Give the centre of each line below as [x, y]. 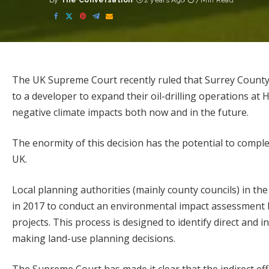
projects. [32, 222]
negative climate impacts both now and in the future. [130, 112]
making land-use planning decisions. [94, 238]
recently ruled [150, 80]
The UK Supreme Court [66, 80]
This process [82, 222]
